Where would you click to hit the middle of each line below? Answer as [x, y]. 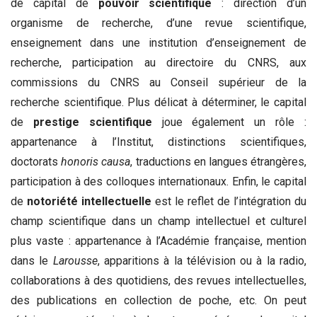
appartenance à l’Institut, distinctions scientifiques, [158, 142]
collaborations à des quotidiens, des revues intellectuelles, [158, 281]
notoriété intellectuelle [89, 202]
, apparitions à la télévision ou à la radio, [202, 261]
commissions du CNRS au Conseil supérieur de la [158, 83]
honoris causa [96, 162]
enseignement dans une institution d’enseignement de [158, 43]
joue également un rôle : [229, 122]
